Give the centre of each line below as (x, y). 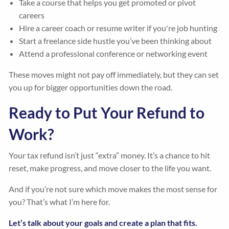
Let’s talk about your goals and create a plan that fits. (103, 223)
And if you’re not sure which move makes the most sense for (113, 189)
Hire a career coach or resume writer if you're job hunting (118, 28)
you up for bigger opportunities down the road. (91, 87)
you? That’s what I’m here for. (60, 202)
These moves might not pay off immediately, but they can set (114, 75)
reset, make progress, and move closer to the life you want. (110, 168)
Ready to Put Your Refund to (107, 113)
